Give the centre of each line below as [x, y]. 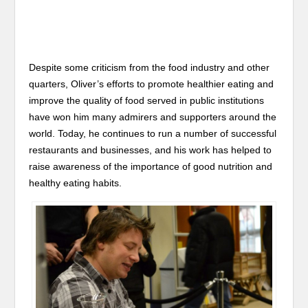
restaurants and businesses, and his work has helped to [151, 150]
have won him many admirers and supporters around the [153, 117]
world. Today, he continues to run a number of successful [153, 133]
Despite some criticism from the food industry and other [150, 67]
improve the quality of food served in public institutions [147, 100]
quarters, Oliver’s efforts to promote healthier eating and [152, 84]
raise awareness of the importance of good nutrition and [151, 166]
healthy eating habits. [76, 183]
